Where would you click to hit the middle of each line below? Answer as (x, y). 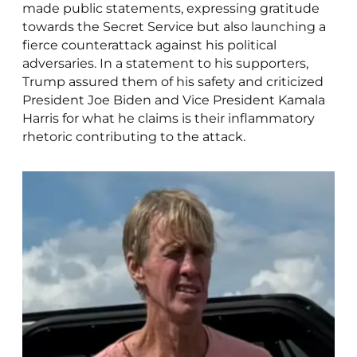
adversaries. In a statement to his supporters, (165, 64)
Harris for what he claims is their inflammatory (168, 119)
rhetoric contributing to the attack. (133, 137)
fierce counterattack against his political (149, 45)
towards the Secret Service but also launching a (174, 27)
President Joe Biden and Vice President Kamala (173, 100)
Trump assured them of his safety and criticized (173, 82)
